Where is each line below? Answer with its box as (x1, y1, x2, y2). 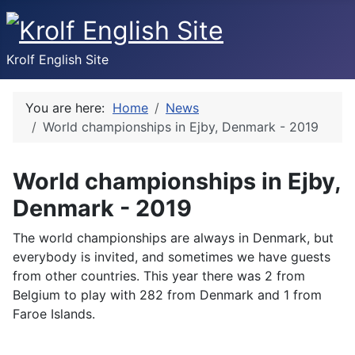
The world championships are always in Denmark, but (13, 230, 334, 246)
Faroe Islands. (13, 306, 95, 323)
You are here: (25, 100, 113, 116)
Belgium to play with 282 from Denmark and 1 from (13, 287, 322, 303)
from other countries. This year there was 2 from (13, 268, 305, 284)
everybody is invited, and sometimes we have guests (13, 249, 330, 265)
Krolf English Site (6, 52, 109, 68)
